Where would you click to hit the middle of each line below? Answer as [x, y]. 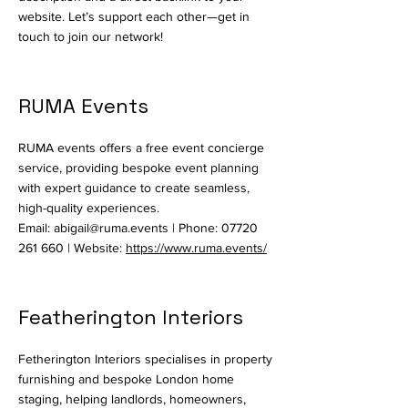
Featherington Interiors [131, 317]
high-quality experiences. [89, 208]
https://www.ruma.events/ [196, 248]
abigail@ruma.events [111, 228]
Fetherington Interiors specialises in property [145, 359]
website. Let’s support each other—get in [134, 16]
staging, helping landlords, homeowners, [132, 399]
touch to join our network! [91, 36]
